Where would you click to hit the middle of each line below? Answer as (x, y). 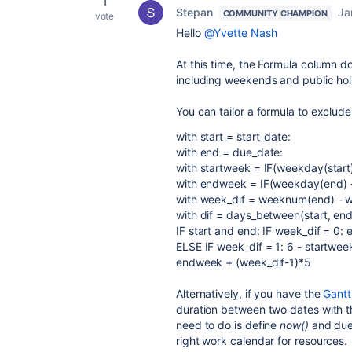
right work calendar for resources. (262, 341)
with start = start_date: (233, 136)
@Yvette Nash (240, 33)
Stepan (194, 12)
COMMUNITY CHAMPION (275, 13)
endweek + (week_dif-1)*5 (244, 262)
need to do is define (228, 325)
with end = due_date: (230, 152)
